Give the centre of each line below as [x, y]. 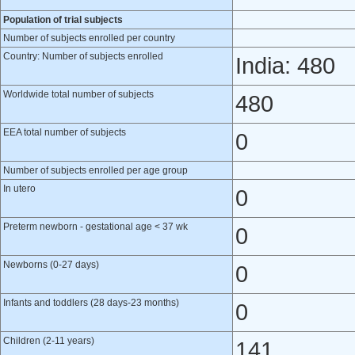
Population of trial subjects [63, 20]
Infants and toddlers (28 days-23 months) [91, 303]
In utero [19, 189]
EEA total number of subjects [65, 132]
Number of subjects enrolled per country [89, 38]
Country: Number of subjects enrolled [83, 56]
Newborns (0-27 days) [51, 265]
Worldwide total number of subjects [78, 94]
